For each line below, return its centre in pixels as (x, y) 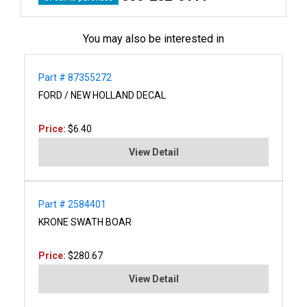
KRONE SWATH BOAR (85, 222)
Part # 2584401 (72, 204)
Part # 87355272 (75, 77)
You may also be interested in (153, 38)
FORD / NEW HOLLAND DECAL (102, 95)
